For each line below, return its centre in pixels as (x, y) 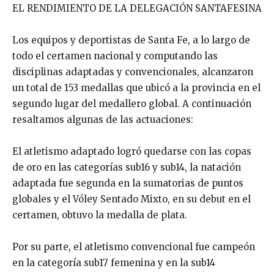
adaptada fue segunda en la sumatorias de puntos (128, 183)
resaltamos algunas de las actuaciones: (103, 120)
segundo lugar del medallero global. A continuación (132, 104)
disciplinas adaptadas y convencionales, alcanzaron (133, 72)
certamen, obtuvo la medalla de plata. (100, 215)
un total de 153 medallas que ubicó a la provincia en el (136, 88)
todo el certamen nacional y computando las (115, 56)
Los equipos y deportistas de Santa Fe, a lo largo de (131, 40)
